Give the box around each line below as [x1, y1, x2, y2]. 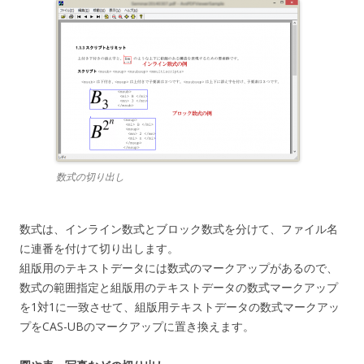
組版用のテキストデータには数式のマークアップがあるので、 [19, 260, 338, 276]
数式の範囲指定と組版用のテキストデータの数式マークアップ [19, 279, 338, 296]
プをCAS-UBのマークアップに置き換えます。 [19, 318, 254, 335]
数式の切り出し [56, 170, 124, 184]
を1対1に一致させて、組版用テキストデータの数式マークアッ [19, 299, 340, 315]
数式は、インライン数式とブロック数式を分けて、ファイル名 [19, 221, 338, 237]
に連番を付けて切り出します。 [19, 240, 179, 257]
